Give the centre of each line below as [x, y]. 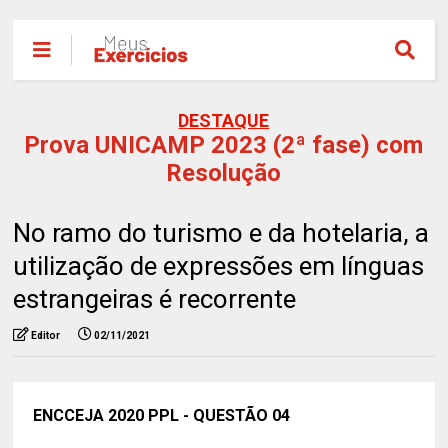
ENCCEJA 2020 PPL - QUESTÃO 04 [162, 415]
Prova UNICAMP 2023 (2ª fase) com [224, 145]
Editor [46, 335]
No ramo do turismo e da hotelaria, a [221, 233]
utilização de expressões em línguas [219, 266]
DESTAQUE [224, 120]
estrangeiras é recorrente [155, 299]
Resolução [224, 173]
